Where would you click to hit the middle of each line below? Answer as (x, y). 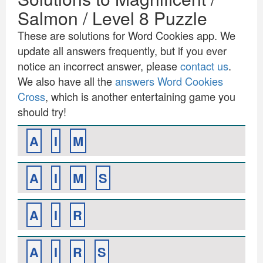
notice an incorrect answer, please (99, 66)
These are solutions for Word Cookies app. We (127, 35)
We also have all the (66, 81)
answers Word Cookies (169, 81)
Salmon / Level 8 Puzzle (112, 18)
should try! (42, 112)
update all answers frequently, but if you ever (122, 50)
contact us (204, 66)
